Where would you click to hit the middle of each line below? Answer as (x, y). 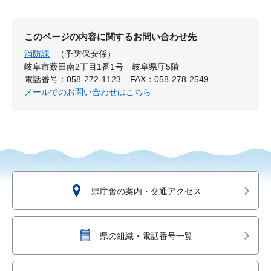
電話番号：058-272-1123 (73, 80)
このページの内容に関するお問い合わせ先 (110, 37)
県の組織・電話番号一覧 (146, 236)
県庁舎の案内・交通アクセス (146, 191)
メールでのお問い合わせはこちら (88, 92)
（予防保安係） (86, 54)
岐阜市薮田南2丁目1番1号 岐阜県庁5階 (102, 67)
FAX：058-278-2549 (170, 80)
